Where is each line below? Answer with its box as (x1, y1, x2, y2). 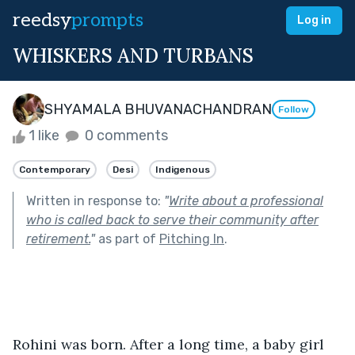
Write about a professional (169, 193, 323, 208)
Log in (297, 13, 331, 27)
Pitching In (159, 231, 224, 246)
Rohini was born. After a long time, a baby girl (13, 334, 328, 353)
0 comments (82, 127, 168, 144)
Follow (278, 104, 309, 116)
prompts (71, 9, 143, 32)
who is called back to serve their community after (26, 212, 319, 227)
